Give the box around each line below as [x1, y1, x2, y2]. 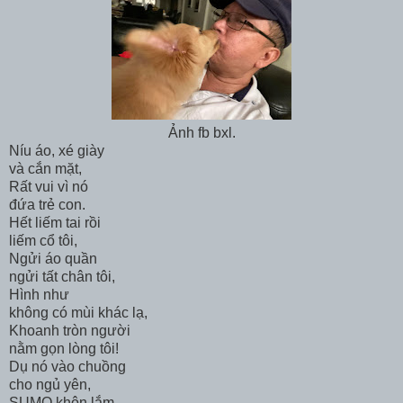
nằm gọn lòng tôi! [9, 340, 119, 356]
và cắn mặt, [9, 160, 82, 176]
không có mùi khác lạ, [9, 304, 148, 320]
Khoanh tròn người [9, 322, 134, 338]
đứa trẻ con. [9, 196, 85, 212]
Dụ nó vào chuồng [9, 358, 130, 374]
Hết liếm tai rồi [9, 214, 104, 230]
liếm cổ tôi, [9, 232, 77, 248]
